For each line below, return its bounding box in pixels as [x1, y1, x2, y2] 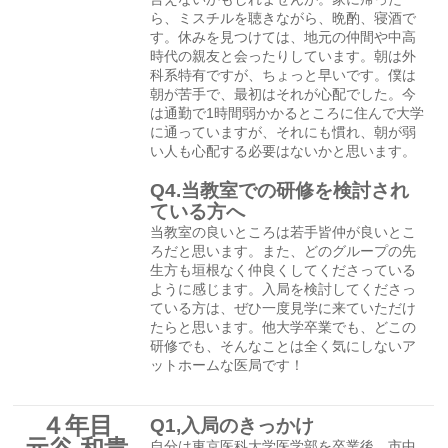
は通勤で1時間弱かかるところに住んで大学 [150, 105, 425, 121]
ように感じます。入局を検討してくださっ [150, 281, 417, 297]
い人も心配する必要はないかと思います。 [150, 143, 417, 159]
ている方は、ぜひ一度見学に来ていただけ [150, 300, 417, 316]
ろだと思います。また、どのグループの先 [150, 243, 417, 259]
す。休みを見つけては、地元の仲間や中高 [150, 29, 417, 45]
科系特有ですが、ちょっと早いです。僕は [150, 67, 417, 83]
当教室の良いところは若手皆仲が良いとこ [150, 224, 417, 240]
